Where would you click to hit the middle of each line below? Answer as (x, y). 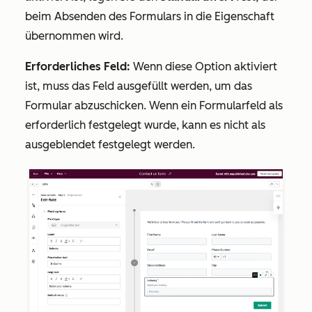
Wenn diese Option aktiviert (204, 67)
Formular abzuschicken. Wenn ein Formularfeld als (154, 106)
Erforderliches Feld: (78, 67)
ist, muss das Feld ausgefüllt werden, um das (139, 86)
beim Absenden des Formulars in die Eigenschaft (150, 16)
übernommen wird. (74, 36)
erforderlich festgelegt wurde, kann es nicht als (145, 125)
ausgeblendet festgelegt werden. (111, 145)
